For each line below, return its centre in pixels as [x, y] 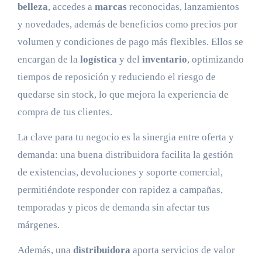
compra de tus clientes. [65, 112]
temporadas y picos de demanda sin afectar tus [113, 207]
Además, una [45, 250]
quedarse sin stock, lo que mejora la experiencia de [123, 94]
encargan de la [49, 59]
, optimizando [215, 59]
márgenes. [38, 225]
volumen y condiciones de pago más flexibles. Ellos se [130, 42]
